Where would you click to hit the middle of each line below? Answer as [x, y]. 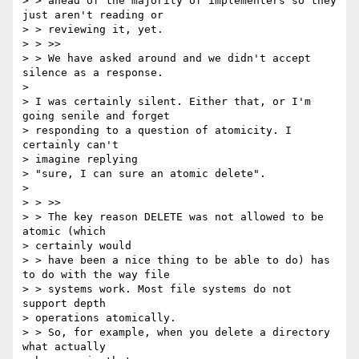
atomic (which [67, 232]
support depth [67, 304]
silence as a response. [93, 73]
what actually [67, 347]
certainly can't [74, 145]
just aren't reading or [93, 15]
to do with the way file [96, 275]
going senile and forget [96, 116]
